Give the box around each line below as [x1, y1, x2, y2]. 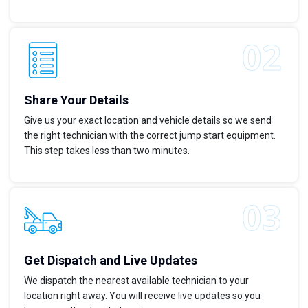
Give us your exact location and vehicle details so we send [24, 115, 272, 126]
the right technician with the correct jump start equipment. [24, 130, 276, 142]
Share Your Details [24, 93, 129, 108]
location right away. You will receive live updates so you [24, 290, 261, 302]
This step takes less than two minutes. [24, 145, 190, 157]
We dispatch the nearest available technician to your [24, 275, 249, 287]
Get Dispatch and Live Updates [24, 253, 197, 268]
